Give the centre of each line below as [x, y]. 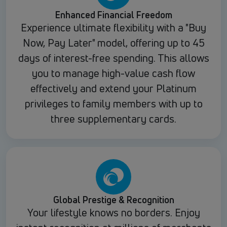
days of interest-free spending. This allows [113, 58]
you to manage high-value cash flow [113, 73]
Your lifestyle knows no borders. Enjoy [113, 213]
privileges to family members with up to [113, 104]
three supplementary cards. [113, 119]
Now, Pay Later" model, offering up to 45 [113, 43]
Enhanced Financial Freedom [113, 15]
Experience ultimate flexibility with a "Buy [113, 28]
